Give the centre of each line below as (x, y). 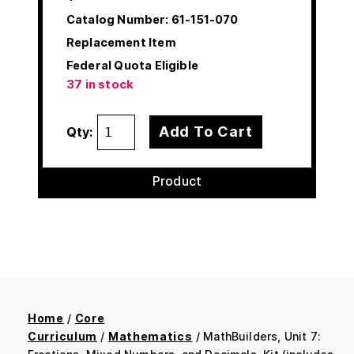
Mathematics (150, 336)
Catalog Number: (118, 19)
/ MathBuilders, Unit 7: (256, 336)
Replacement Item (121, 42)
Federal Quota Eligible (132, 65)
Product (177, 181)
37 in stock (100, 84)
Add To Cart (205, 132)
